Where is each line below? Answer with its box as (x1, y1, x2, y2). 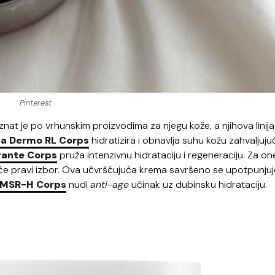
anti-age (90, 177, 129, 191)
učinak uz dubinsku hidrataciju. (129, 177, 267, 191)
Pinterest (20, 97, 52, 108)
